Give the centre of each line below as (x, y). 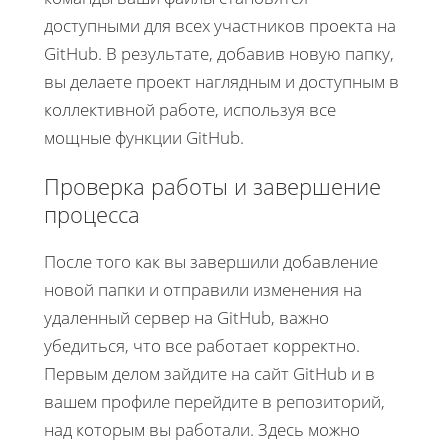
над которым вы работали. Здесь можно (202, 429)
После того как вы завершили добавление (211, 261)
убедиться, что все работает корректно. (202, 345)
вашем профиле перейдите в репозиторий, (214, 401)
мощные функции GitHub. (144, 137)
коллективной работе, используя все (190, 109)
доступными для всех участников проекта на (220, 25)
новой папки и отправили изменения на (203, 289)
